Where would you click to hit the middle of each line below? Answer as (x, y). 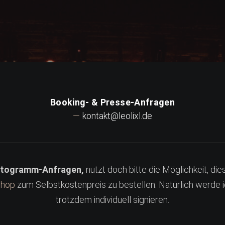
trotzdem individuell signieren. (113, 200)
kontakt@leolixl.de (117, 116)
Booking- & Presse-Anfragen (113, 102)
